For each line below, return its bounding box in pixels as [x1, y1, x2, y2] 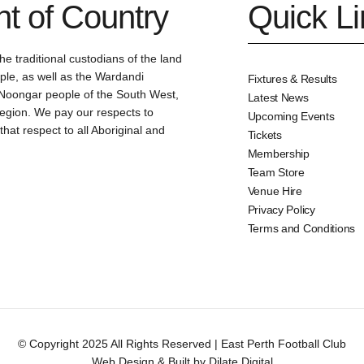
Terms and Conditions [247, 222, 356, 235]
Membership [247, 147, 310, 160]
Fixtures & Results [247, 72, 337, 85]
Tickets [247, 128, 282, 141]
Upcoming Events [247, 110, 335, 123]
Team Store [247, 166, 305, 179]
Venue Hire [247, 184, 302, 197]
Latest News [247, 91, 309, 104]
